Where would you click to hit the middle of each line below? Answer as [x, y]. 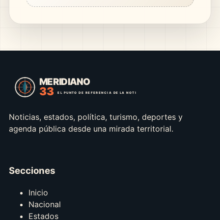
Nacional [44, 205]
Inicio [38, 193]
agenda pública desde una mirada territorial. [91, 128]
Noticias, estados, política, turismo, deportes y [96, 117]
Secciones [32, 170]
